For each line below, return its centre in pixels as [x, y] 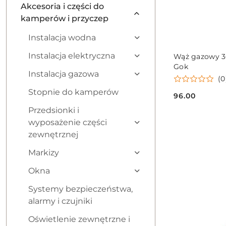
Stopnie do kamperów [73, 92]
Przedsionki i [54, 110]
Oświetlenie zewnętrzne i [79, 219]
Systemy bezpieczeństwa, [80, 189]
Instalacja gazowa [64, 74]
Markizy [44, 153]
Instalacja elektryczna [72, 56]
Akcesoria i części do [62, 6]
